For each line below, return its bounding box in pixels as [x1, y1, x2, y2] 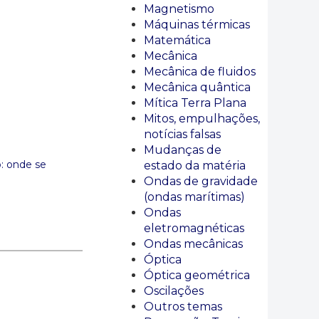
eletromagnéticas [144, 221, 244, 235]
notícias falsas [144, 127, 221, 141]
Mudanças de [144, 143, 221, 157]
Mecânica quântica [144, 80, 251, 94]
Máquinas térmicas [144, 18, 250, 31]
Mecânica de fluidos [144, 65, 256, 78]
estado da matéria [144, 159, 246, 172]
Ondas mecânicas [144, 237, 243, 251]
